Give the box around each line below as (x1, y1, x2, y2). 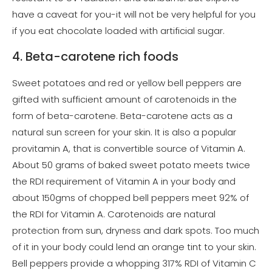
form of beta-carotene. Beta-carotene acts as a (12, 109, 233, 122)
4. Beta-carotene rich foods (12, 48, 178, 66)
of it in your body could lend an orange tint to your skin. (12, 240, 256, 253)
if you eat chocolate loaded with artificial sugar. (12, 24, 225, 37)
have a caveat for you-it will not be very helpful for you (12, 7, 256, 21)
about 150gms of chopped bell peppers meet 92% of (12, 191, 249, 204)
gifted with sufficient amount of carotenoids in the (12, 93, 237, 106)
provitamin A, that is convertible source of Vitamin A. (12, 142, 245, 155)
